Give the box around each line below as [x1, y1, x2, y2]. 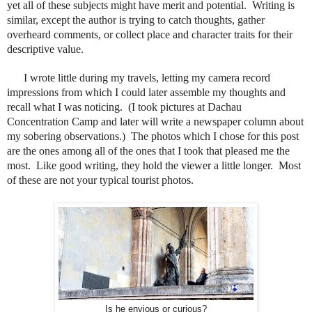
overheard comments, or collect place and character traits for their [7, 28, 292, 40]
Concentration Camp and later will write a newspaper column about [7, 115, 304, 127]
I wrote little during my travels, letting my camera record [24, 71, 270, 84]
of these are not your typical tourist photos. [7, 173, 196, 186]
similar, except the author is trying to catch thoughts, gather [7, 13, 265, 26]
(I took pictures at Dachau [128, 100, 242, 113]
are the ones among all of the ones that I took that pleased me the [7, 144, 290, 157]
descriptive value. [7, 42, 84, 55]
